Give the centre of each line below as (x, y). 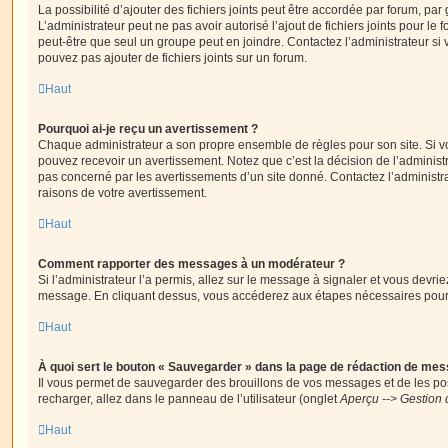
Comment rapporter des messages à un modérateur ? (191, 264)
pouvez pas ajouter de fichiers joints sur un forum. (172, 58)
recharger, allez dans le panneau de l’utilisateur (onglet (189, 399)
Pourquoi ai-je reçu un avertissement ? (148, 129)
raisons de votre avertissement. (122, 193)
